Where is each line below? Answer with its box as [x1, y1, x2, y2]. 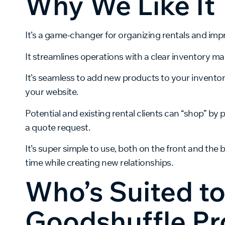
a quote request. [25, 121, 90, 133]
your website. [25, 86, 78, 98]
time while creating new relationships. [25, 156, 173, 168]
